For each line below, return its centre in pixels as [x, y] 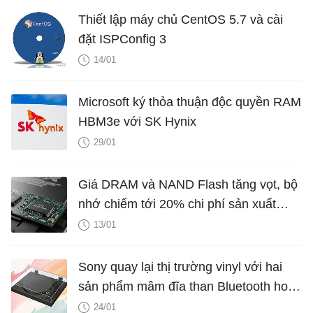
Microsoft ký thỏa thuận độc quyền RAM [190, 102]
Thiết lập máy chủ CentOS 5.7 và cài [181, 20]
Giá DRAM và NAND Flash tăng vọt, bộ [188, 185]
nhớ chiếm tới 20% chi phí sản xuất [177, 204]
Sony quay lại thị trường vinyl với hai [180, 267]
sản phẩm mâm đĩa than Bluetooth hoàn [190, 287]
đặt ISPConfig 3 [122, 39]
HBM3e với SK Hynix [137, 122]
